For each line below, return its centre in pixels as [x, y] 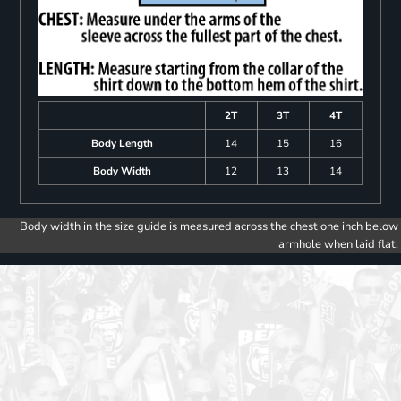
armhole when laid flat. [338, 245]
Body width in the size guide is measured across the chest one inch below [209, 227]
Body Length [122, 144]
